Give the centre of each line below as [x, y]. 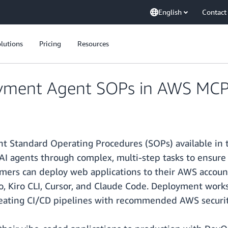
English [170, 12]
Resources [93, 44]
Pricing [50, 44]
